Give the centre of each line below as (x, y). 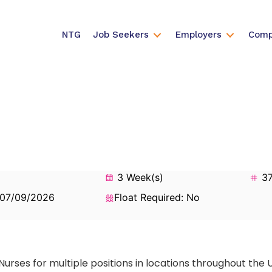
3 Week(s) (138, 177)
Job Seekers (121, 35)
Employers (198, 35)
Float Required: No (157, 197)
